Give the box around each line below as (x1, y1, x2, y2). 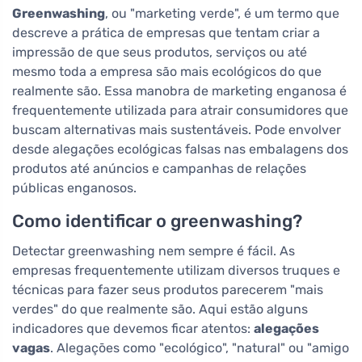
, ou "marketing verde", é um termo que (105, 6, 339, 22)
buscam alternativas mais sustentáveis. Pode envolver (12, 122, 341, 138)
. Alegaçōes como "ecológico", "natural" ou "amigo (50, 340, 349, 356)
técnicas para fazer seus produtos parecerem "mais (12, 282, 323, 298)
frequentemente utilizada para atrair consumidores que (12, 103, 348, 119)
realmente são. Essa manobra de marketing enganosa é (12, 83, 347, 99)
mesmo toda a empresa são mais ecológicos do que (12, 64, 322, 80)
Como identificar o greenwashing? (12, 211, 302, 232)
